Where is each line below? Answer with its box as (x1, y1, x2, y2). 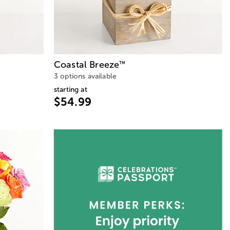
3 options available (54, 72, 117, 81)
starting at (54, 86, 87, 94)
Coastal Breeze (54, 60, 120, 70)
